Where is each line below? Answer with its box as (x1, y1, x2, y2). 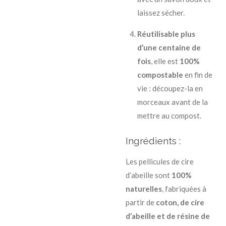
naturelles (126, 184, 162, 193)
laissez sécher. (137, 8, 185, 18)
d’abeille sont (126, 170, 172, 180)
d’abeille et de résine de (126, 211, 210, 220)
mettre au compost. (137, 111, 201, 121)
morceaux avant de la (137, 97, 208, 107)
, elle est (150, 56, 180, 66)
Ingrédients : (126, 135, 181, 146)
